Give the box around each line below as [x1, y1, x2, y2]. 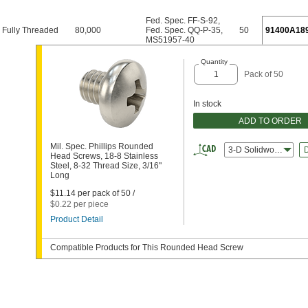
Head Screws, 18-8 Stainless [50, 151, 158, 161]
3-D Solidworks [228, 145, 285, 155]
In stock [193, 99, 221, 109]
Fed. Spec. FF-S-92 [146, 16, 218, 25]
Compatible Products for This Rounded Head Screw [50, 243, 243, 252]
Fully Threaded [2, 25, 58, 35]
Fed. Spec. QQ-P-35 [146, 25, 221, 35]
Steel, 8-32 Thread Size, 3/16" [50, 161, 162, 170]
